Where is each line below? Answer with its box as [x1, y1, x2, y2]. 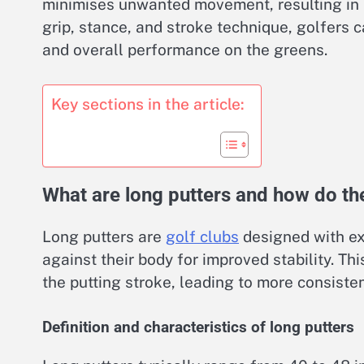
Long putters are [42, 227, 166, 245]
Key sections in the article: [51, 94, 245, 113]
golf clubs [166, 227, 239, 245]
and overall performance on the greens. [42, 41, 327, 59]
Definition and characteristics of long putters [42, 318, 354, 337]
